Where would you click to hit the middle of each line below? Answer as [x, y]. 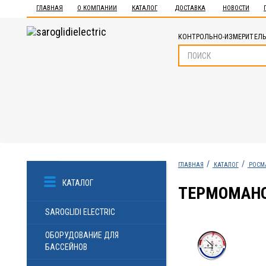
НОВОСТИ [236, 8]
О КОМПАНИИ [97, 8]
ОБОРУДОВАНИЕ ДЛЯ [82, 235]
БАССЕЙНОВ [66, 247]
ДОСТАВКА [190, 8]
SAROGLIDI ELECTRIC [80, 212]
